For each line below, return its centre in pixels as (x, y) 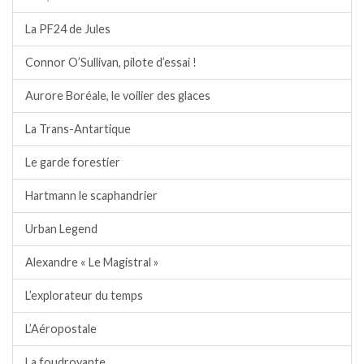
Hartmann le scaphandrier (91, 196)
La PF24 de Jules (68, 29)
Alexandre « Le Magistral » (92, 262)
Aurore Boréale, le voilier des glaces (118, 96)
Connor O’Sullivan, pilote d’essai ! (111, 63)
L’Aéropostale (61, 329)
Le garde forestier (73, 162)
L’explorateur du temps (84, 296)
